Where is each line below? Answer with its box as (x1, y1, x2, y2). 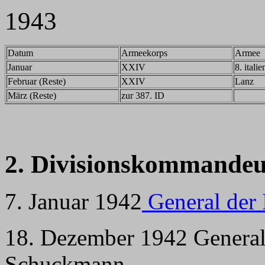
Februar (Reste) (8, 76, 66, 86)
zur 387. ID (121, 91, 164, 101)
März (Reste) (8, 91, 56, 101)
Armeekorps (121, 48, 167, 58)
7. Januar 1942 (5, 189, 142, 214)
